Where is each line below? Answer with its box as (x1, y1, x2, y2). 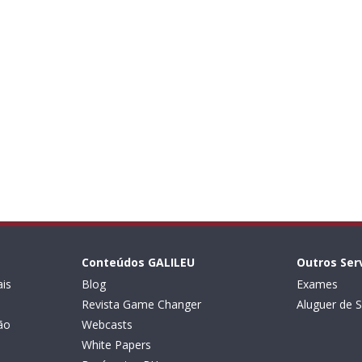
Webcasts (81, 317, 133, 332)
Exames (297, 276, 339, 292)
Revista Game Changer (81, 297, 201, 312)
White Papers (81, 337, 151, 352)
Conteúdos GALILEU (81, 255, 195, 270)
